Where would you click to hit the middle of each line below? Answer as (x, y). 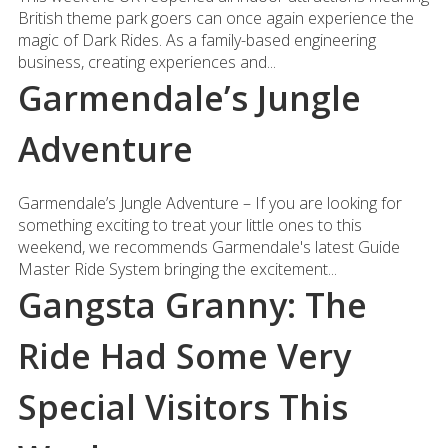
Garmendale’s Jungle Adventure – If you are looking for (209, 203)
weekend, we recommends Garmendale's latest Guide (208, 247)
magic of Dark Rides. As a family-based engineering (196, 40)
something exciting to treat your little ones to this (189, 225)
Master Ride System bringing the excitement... (177, 269)
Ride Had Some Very (184, 356)
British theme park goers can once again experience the (215, 18)
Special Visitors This (182, 407)
